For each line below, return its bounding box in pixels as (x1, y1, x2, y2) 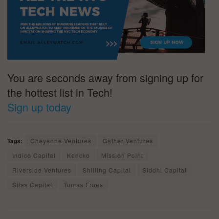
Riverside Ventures (12, 165, 71, 174)
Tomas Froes (64, 180, 103, 189)
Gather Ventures (103, 136, 153, 145)
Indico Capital (12, 151, 56, 159)
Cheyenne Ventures (30, 136, 91, 145)
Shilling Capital (83, 165, 131, 174)
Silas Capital (12, 180, 52, 189)
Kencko (67, 151, 90, 159)
